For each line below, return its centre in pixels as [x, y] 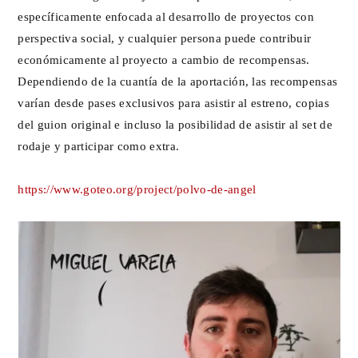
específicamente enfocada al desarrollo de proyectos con [166, 16]
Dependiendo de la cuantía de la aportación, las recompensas [178, 81]
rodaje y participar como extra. [99, 146]
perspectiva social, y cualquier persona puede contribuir [165, 38]
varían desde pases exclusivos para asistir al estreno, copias [173, 103]
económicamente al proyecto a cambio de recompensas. [164, 60]
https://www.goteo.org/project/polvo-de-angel [137, 189]
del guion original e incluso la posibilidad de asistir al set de [175, 124]
